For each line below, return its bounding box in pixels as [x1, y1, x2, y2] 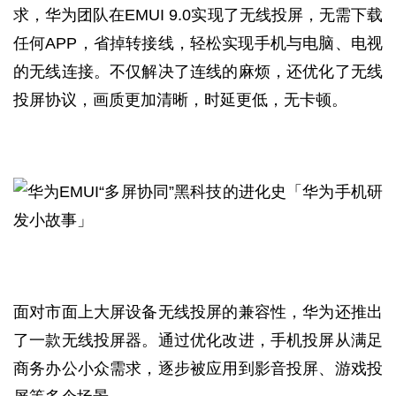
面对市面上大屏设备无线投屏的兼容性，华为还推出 [13, 303, 383, 321]
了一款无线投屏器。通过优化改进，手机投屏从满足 [13, 331, 383, 349]
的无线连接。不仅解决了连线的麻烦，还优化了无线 [13, 63, 383, 80]
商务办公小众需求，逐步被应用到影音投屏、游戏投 [13, 360, 383, 377]
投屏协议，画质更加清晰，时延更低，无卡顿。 [13, 91, 347, 109]
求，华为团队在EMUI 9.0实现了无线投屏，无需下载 [13, 6, 383, 24]
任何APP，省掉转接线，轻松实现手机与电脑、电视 [13, 34, 383, 52]
